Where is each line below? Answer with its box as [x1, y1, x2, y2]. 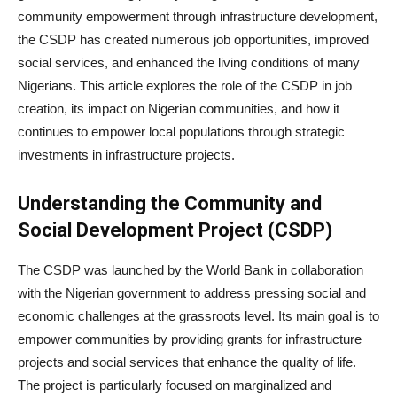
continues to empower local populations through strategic [18, 124, 345, 140]
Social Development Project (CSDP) [18, 219, 332, 242]
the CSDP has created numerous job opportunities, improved [18, 32, 369, 48]
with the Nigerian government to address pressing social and [18, 285, 366, 301]
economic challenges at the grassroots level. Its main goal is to [18, 308, 379, 324]
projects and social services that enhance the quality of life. [18, 354, 356, 370]
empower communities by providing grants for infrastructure [18, 331, 362, 347]
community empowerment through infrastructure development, [18, 9, 378, 25]
